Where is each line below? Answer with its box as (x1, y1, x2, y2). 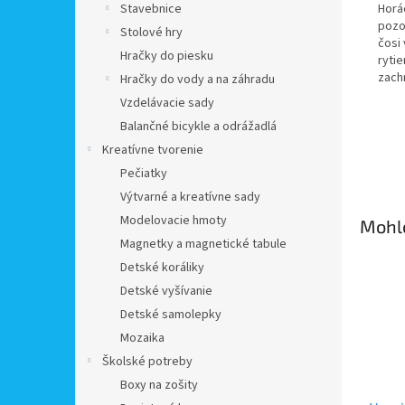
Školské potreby (102, 353, 193, 371)
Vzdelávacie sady (120, 94, 214, 112)
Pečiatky (120, 165, 167, 183)
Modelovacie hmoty (120, 212, 227, 230)
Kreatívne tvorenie (102, 141, 203, 159)
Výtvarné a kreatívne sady (120, 188, 260, 206)
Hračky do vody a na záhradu (120, 71, 275, 89)
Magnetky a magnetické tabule (120, 235, 287, 253)
